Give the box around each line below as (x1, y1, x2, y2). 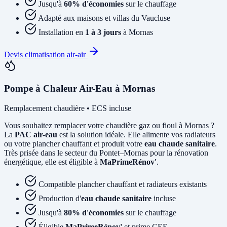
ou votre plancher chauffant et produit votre (4, 139, 144, 148)
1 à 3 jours (85, 28, 121, 37)
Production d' (39, 194, 81, 203)
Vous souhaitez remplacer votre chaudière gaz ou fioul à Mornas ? (4, 121, 214, 130)
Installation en (39, 28, 85, 37)
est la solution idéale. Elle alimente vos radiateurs (57, 130, 215, 139)
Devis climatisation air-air (4, 50, 88, 59)
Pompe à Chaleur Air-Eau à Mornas (4, 83, 155, 94)
